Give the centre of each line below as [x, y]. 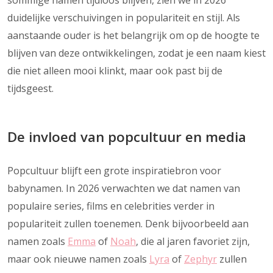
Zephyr [200, 259]
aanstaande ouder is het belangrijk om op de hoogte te [133, 35]
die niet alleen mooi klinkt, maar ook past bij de [115, 70]
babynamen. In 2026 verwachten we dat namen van [124, 188]
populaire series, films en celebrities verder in [111, 206]
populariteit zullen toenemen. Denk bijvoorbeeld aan [128, 223]
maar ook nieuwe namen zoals [78, 259]
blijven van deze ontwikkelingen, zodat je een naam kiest [136, 53]
